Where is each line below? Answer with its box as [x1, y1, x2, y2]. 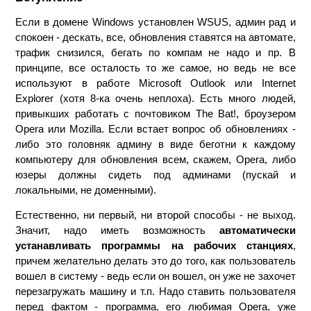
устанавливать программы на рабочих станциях [15, 239, 293, 251]
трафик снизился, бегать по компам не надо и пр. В [15, 47, 296, 58]
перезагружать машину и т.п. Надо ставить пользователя [15, 285, 296, 297]
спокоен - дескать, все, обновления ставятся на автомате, [15, 31, 296, 43]
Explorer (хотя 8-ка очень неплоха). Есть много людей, [15, 92, 296, 104]
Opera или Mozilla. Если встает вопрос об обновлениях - [15, 123, 296, 135]
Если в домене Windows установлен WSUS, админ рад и [15, 16, 296, 28]
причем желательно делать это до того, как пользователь [15, 255, 296, 267]
